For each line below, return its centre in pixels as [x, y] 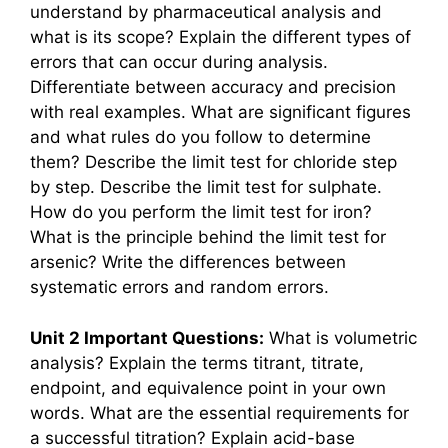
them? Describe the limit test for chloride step [213, 162]
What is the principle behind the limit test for [208, 237]
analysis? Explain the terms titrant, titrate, [197, 362]
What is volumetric [340, 337]
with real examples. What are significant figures [220, 112]
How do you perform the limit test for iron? [201, 212]
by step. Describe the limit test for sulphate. [206, 187]
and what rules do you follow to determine [200, 137]
